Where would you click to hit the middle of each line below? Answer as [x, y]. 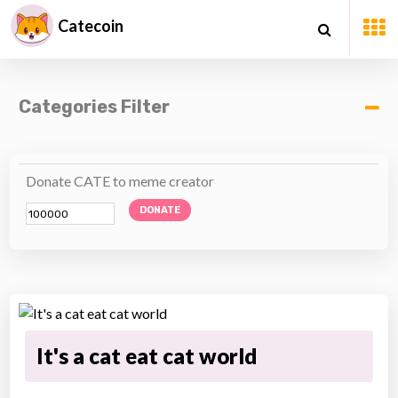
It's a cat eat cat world [147, 356]
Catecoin [91, 26]
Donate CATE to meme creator [120, 181]
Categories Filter [95, 107]
